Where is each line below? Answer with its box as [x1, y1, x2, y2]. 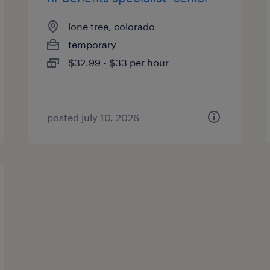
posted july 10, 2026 [47, 111, 140, 123]
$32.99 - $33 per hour [68, 57, 169, 68]
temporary [68, 39, 117, 50]
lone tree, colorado [68, 20, 155, 32]
